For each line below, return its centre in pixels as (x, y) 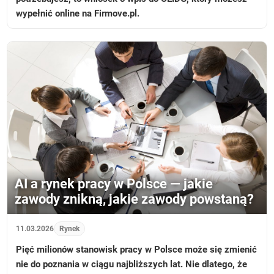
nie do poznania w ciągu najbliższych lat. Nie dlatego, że (132, 265)
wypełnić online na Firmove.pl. (78, 13)
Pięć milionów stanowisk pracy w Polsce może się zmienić (137, 250)
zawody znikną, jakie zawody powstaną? (135, 199)
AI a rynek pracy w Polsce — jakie (114, 184)
